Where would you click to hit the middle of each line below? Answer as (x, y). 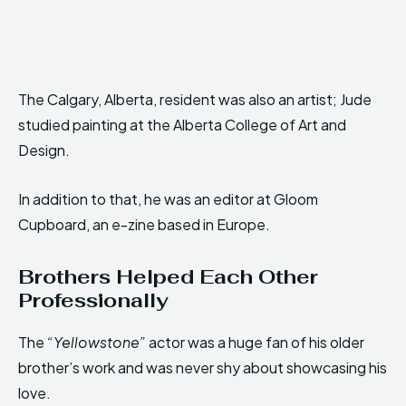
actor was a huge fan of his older (256, 342)
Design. (44, 150)
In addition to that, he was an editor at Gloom (168, 198)
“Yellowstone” (97, 342)
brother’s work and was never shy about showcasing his (203, 367)
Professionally (93, 300)
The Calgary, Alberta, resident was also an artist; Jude (195, 99)
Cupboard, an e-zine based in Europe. (144, 224)
